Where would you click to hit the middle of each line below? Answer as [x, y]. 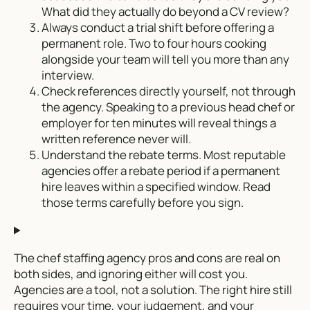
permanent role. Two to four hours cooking [154, 43]
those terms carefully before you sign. [143, 202]
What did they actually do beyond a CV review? [165, 11]
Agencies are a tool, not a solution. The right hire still [153, 289]
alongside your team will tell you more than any [165, 59]
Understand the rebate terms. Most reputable [164, 154]
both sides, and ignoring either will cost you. [131, 273]
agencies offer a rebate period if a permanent [161, 170]
